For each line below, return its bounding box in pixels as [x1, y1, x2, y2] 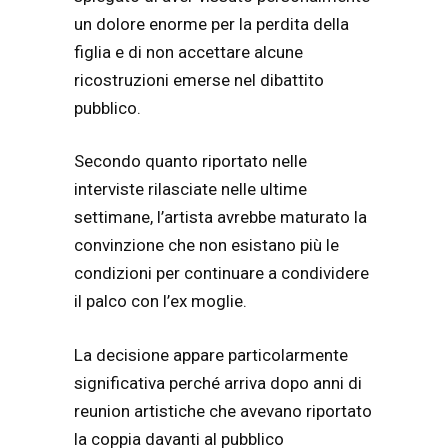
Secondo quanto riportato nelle [74, 151, 307, 172]
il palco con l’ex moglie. [74, 291, 247, 312]
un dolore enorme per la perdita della [74, 13, 349, 34]
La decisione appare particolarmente [74, 344, 348, 365]
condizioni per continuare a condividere [74, 263, 369, 284]
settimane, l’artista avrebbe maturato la [74, 207, 367, 228]
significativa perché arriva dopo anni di [74, 372, 362, 393]
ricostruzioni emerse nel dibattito [74, 69, 324, 90]
